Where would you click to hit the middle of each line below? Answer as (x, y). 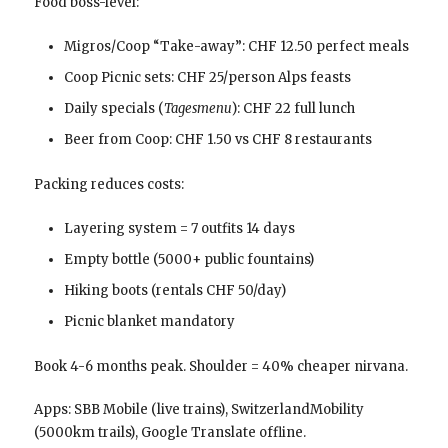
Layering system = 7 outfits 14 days (179, 228)
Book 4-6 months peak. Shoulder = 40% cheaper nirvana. (220, 366)
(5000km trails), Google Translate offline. (169, 432)
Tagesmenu (197, 108)
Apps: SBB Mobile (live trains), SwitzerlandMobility (198, 409)
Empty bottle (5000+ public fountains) (188, 259)
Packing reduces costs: (108, 184)
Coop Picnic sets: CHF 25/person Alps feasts (207, 77)
